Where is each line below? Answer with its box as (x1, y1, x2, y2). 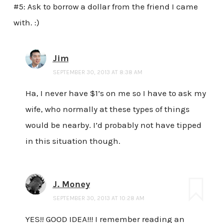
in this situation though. (25, 135, 120, 146)
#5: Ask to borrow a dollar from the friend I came (13, 1, 198, 11)
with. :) (13, 17, 39, 27)
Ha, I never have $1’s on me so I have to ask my (25, 88, 206, 98)
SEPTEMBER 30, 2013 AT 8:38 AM (52, 68, 142, 76)
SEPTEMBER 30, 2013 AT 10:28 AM (52, 194, 144, 202)
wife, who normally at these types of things (25, 104, 190, 114)
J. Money (52, 178, 90, 190)
